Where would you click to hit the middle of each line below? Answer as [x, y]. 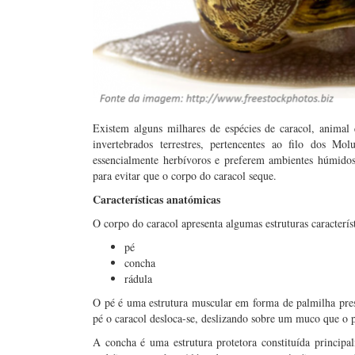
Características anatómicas [157, 199]
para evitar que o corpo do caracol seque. [185, 176]
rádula [138, 279]
